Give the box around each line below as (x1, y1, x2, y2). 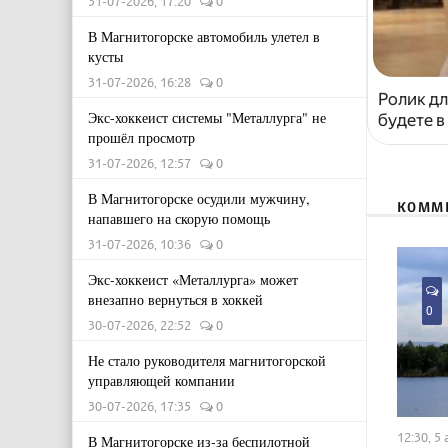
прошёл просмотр (88, 128, 195, 147)
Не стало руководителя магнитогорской (88, 351, 326, 370)
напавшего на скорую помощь (88, 209, 270, 228)
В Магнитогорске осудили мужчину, (88, 189, 310, 208)
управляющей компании (88, 371, 235, 390)
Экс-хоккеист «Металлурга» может (88, 270, 298, 289)
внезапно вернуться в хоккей (88, 290, 263, 309)
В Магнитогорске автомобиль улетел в (88, 27, 320, 46)
